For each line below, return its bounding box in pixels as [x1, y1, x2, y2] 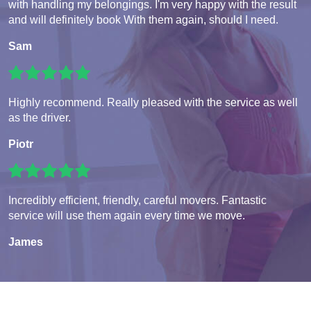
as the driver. [8, 112, 71, 124]
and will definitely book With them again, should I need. [8, 14, 278, 26]
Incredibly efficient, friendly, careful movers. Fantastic [8, 194, 267, 207]
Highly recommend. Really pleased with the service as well [8, 96, 298, 109]
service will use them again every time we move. [8, 210, 245, 222]
